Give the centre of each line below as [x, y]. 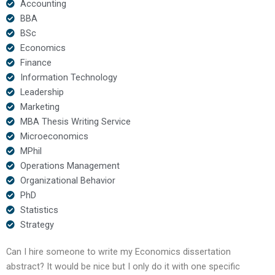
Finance [36, 62]
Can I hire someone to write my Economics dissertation [118, 251]
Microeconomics [54, 136]
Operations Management [70, 165]
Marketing [40, 107]
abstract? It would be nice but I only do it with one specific [123, 266]
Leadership [42, 92]
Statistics [39, 210]
